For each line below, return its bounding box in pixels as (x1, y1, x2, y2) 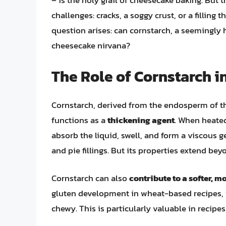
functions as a (51, 113, 107, 127)
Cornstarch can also (51, 172, 129, 185)
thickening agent (107, 113, 175, 127)
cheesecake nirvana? (51, 39, 130, 52)
